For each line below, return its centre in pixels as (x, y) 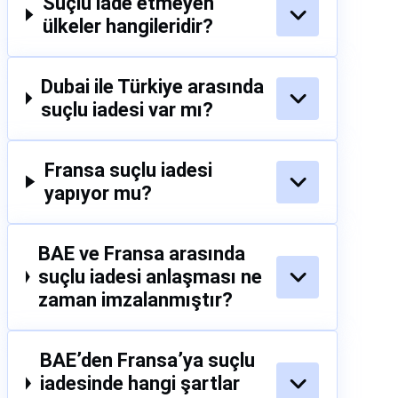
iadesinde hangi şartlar (139, 383)
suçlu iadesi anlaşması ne (151, 276)
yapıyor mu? (98, 193)
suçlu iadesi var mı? (127, 109)
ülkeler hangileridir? (127, 26)
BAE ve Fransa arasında (142, 253)
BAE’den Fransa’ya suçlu (147, 360)
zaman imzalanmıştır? (136, 299)
